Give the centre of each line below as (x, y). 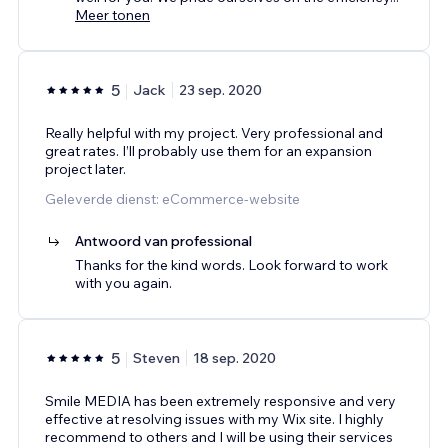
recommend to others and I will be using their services (219, 436)
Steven (156, 357)
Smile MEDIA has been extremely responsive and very (220, 400)
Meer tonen (112, 14)
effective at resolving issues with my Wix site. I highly (214, 418)
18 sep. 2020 (234, 357)
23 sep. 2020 (220, 89)
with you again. (123, 282)
